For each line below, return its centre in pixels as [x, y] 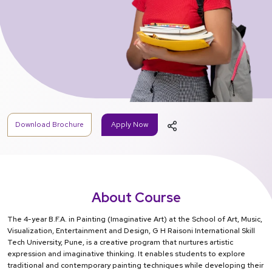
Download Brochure [49, 125]
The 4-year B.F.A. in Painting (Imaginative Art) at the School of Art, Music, [135, 219]
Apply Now [130, 125]
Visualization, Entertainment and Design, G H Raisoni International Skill [131, 231]
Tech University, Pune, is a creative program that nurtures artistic [120, 243]
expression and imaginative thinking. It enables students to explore [126, 254]
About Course [136, 198]
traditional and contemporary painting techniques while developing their [135, 266]
